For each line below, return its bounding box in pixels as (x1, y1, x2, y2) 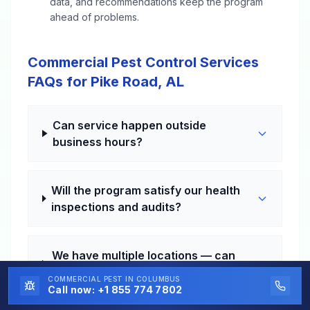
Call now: (48, 284, 98, 295)
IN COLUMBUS (125, 275, 180, 283)
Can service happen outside (53, 118, 207, 132)
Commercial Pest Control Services (28, 53, 259, 71)
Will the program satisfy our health (51, 183, 241, 197)
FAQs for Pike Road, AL (28, 73, 184, 90)
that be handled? (52, 264, 145, 279)
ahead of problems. (50, 10, 139, 23)
